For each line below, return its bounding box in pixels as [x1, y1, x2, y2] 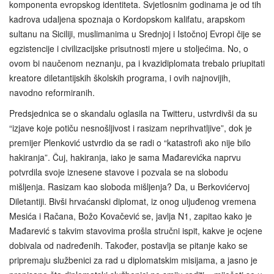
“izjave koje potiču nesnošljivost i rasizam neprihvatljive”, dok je [9, 122, 252, 135]
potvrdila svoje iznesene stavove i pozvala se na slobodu [9, 166, 228, 179]
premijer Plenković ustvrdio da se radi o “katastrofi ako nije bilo [9, 136, 251, 149]
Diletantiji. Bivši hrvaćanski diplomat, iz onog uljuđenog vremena [9, 195, 256, 208]
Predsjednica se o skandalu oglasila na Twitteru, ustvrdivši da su [9, 107, 257, 120]
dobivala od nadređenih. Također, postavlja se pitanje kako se [9, 239, 248, 252]
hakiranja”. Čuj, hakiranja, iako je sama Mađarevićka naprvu [9, 151, 241, 164]
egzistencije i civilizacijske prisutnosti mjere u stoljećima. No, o [9, 42, 248, 55]
